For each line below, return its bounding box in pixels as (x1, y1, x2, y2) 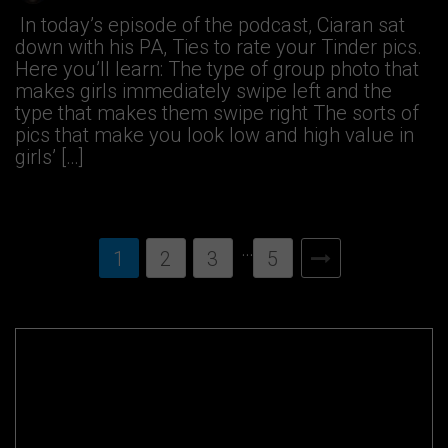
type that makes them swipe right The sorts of (15, 101, 419, 126)
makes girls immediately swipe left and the (15, 79, 392, 104)
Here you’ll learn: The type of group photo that (15, 57, 419, 82)
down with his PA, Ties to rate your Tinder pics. (15, 35, 422, 60)
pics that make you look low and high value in (15, 123, 414, 148)
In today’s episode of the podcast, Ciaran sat (15, 13, 405, 38)
